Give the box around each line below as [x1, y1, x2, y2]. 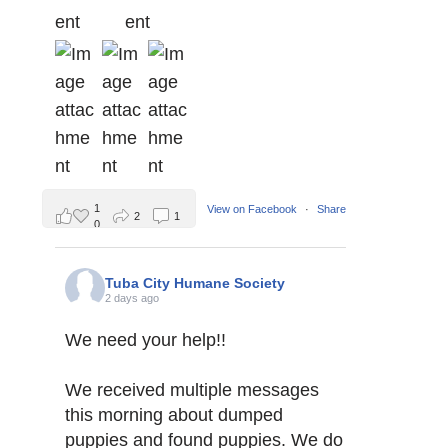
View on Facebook [207, 202, 300, 215]
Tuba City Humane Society [105, 274, 285, 291]
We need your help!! [65, 330, 226, 351]
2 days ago [105, 291, 159, 304]
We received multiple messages [65, 380, 319, 401]
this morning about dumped [65, 405, 283, 426]
